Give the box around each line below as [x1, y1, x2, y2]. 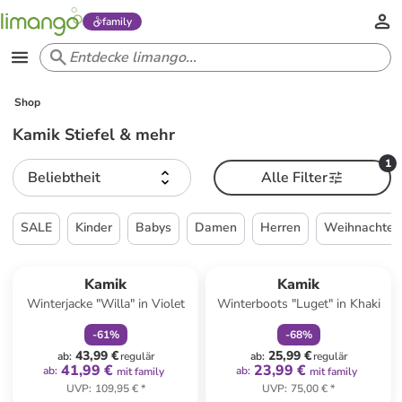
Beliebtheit [28, 168, 101, 188]
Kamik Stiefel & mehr [13, 124, 176, 145]
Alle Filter [260, 168, 328, 188]
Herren [260, 219, 301, 236]
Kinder [75, 219, 113, 236]
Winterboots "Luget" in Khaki [216, 295, 380, 312]
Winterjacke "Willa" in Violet [26, 295, 185, 312]
